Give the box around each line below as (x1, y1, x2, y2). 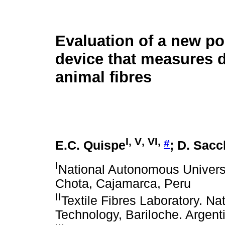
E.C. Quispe (55, 139, 126, 153)
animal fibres (55, 68, 152, 86)
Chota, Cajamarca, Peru (55, 176, 191, 190)
